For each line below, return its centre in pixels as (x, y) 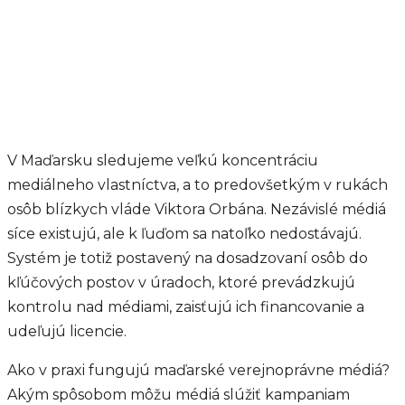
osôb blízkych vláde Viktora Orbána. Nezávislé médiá (197, 209)
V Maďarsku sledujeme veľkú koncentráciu (163, 160)
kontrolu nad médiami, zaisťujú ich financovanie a (186, 307)
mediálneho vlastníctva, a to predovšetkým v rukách (198, 185)
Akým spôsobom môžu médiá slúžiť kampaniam (179, 395)
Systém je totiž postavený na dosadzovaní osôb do (188, 258)
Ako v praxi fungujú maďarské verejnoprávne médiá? (198, 370)
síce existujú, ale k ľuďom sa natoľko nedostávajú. (184, 234)
